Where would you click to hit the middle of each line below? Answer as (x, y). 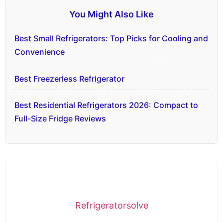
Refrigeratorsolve (111, 205)
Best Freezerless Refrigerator (69, 78)
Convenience (40, 52)
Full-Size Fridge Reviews (60, 119)
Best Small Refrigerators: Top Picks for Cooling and (111, 38)
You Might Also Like (111, 14)
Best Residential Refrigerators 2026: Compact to (106, 105)
